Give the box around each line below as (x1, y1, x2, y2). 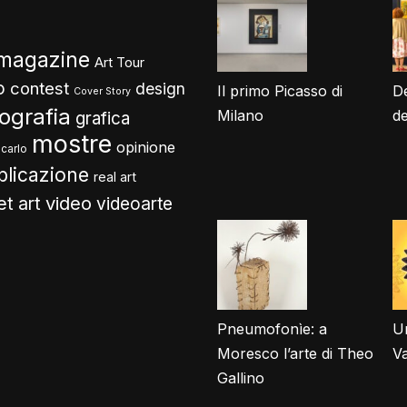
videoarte (96, 194, 173, 214)
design (135, 79, 185, 98)
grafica (75, 108, 130, 129)
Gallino (217, 369, 264, 387)
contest (10, 78, 69, 98)
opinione (116, 138, 175, 156)
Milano (217, 106, 263, 124)
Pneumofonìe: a (217, 320, 327, 338)
